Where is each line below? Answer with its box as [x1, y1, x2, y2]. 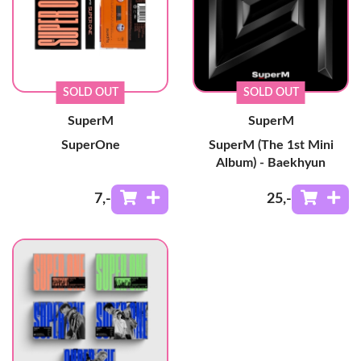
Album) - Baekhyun [216, 156, 326, 170]
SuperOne [60, 139, 120, 152]
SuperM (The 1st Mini [208, 139, 334, 152]
